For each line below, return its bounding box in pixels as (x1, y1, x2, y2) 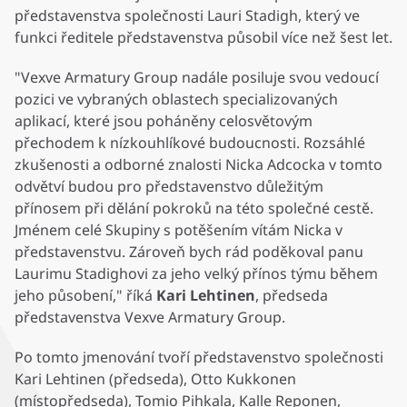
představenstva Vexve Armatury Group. (15, 307, 285, 328)
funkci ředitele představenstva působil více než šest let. (15, 27, 392, 48)
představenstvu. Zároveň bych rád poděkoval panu (15, 242, 363, 263)
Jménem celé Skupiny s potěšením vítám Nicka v (15, 220, 342, 241)
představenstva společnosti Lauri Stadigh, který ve (15, 5, 360, 26)
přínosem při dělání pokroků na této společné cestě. (15, 198, 373, 219)
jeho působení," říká (15, 285, 156, 306)
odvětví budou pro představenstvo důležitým (15, 176, 323, 197)
